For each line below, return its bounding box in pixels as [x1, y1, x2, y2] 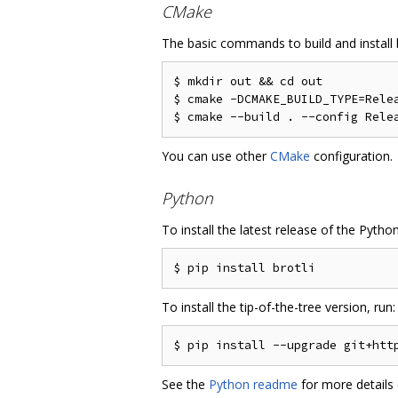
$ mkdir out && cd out [173, 74, 322, 90]
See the [162, 375, 209, 393]
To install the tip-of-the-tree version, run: [162, 298, 395, 315]
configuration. [310, 147, 393, 165]
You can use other [162, 147, 270, 165]
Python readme [209, 375, 298, 393]
